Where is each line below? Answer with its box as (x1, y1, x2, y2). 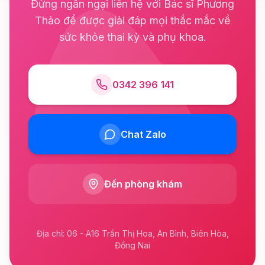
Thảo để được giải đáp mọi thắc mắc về (34, 14, 231, 27)
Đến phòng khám (104, 178, 182, 190)
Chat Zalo (120, 128, 166, 141)
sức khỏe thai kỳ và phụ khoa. (59, 31, 206, 44)
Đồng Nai (115, 240, 150, 251)
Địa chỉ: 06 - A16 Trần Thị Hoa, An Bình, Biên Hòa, (36, 228, 229, 239)
